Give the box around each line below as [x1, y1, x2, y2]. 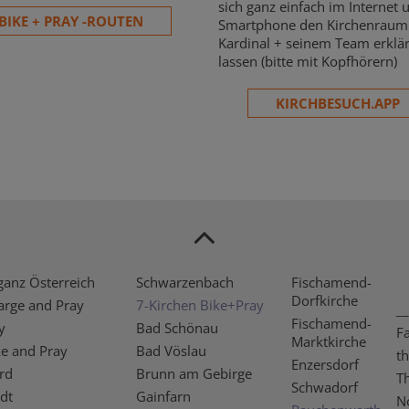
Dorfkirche [291, 290, 358, 309]
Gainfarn [136, 386, 191, 405]
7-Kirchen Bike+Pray [136, 295, 264, 314]
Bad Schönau [136, 318, 218, 337]
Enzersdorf [291, 354, 359, 373]
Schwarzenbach [136, 272, 234, 291]
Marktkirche [291, 331, 366, 351]
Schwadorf [291, 377, 358, 396]
